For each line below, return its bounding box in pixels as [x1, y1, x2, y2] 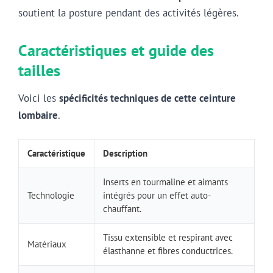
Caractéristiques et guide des [18, 40, 214, 60]
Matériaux [27, 238, 66, 250]
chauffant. [103, 202, 141, 214]
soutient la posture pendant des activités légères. [18, 5, 239, 19]
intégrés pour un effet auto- [103, 189, 211, 201]
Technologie [27, 189, 74, 201]
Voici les [18, 91, 59, 105]
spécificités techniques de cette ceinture [59, 91, 236, 105]
